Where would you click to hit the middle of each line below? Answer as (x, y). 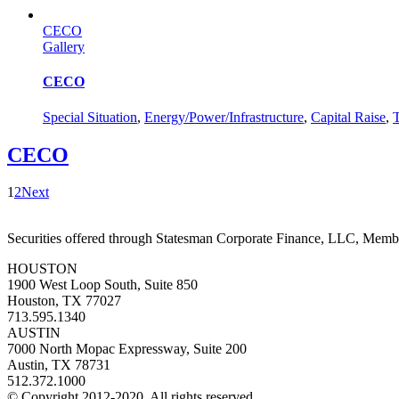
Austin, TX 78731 (59, 365)
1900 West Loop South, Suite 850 (102, 285)
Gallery (64, 47)
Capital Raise (348, 117)
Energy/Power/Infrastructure (224, 117)
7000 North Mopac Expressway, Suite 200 (127, 349)
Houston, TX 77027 (64, 301)
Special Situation (90, 117)
